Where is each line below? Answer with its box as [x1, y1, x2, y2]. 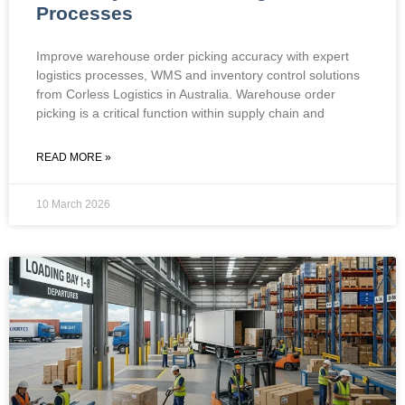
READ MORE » [36, 150, 111, 164]
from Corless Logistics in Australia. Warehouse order [36, 86, 335, 101]
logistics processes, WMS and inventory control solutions [36, 67, 360, 82]
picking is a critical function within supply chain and [36, 105, 325, 120]
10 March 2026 [36, 197, 110, 211]
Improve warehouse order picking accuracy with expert [36, 48, 349, 63]
